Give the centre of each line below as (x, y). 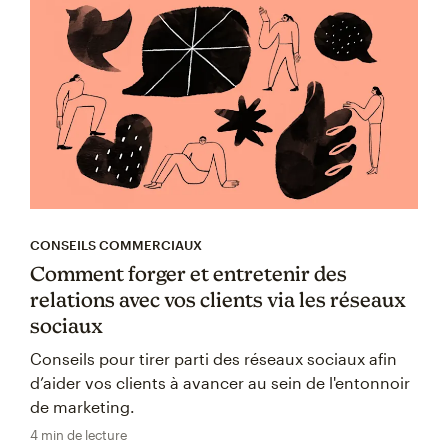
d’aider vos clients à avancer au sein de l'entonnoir (220, 382)
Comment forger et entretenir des (188, 273)
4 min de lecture (78, 434)
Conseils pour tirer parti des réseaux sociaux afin (213, 358)
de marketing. (82, 406)
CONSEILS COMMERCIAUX (116, 244)
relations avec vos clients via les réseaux (218, 299)
